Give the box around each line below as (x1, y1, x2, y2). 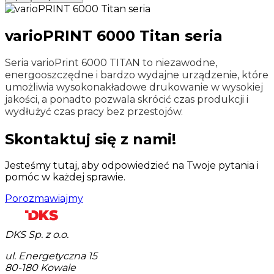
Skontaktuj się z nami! (5, 130, 176, 148)
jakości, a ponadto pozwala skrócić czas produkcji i (5, 93, 248, 105)
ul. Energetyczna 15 (5, 250, 97, 262)
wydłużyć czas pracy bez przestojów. (5, 105, 183, 117)
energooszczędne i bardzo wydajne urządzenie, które (5, 68, 268, 81)
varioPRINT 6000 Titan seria (5, 26, 223, 45)
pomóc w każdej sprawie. (5, 171, 125, 183)
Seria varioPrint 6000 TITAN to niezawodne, (5, 56, 217, 68)
